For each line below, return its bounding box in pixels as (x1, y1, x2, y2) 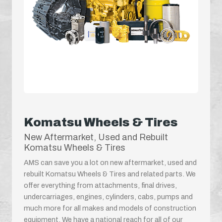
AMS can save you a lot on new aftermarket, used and (24, 158, 197, 166)
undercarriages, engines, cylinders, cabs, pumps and (24, 192, 193, 201)
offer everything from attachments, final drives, (24, 181, 177, 189)
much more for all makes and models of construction (24, 204, 196, 212)
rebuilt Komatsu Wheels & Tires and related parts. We (24, 169, 196, 178)
